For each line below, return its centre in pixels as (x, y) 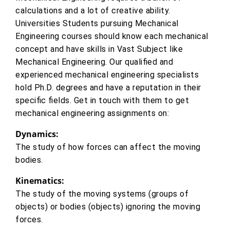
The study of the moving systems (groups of (102, 194)
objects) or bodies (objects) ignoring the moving (108, 207)
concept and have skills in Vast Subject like (99, 49)
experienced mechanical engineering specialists (107, 75)
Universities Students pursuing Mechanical (97, 24)
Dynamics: (37, 134)
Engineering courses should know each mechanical (112, 36)
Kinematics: (40, 181)
